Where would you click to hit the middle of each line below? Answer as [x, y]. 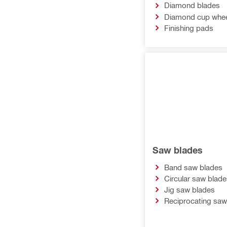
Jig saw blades [189, 190]
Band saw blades [193, 167]
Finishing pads [188, 28]
